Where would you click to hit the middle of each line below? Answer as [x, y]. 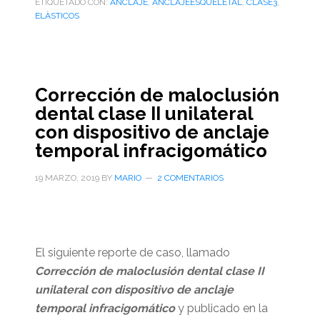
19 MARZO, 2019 [67, 178]
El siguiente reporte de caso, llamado [132, 252]
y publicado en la [221, 308]
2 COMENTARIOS [190, 178]
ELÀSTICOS [57, 16]
